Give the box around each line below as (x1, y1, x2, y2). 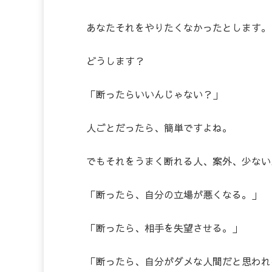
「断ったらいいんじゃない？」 (86, 87, 222, 101)
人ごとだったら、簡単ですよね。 (86, 121, 232, 135)
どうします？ (86, 54, 144, 68)
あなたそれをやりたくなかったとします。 (86, 21, 271, 35)
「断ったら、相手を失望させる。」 (86, 221, 242, 235)
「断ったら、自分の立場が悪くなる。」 (86, 188, 261, 202)
